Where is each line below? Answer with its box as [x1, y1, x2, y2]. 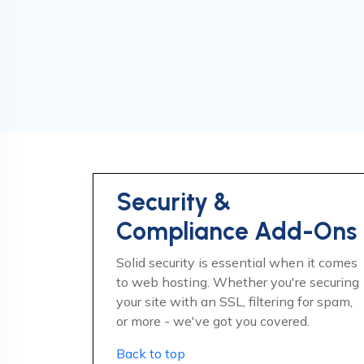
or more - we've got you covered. [116, 313, 310, 329]
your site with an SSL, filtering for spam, [116, 293, 353, 310]
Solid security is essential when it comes [116, 254, 357, 271]
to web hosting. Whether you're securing [116, 274, 359, 290]
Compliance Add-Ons [116, 216, 357, 246]
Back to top [116, 345, 185, 362]
